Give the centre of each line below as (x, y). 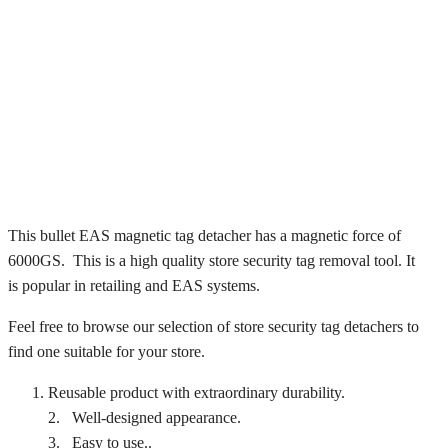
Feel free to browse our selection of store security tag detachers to (213, 326)
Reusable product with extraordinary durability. (196, 392)
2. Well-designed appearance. (144, 417)
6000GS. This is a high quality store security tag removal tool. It (211, 260)
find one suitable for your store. (106, 351)
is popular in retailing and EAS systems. (134, 285)
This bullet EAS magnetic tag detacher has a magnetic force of (204, 235)
